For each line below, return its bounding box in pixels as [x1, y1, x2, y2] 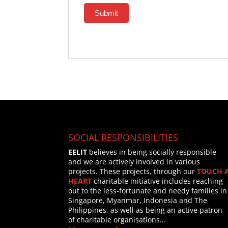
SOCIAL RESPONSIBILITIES [68, 131, 179, 144]
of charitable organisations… [68, 214, 166, 224]
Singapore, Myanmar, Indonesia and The [68, 195, 208, 205]
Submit [95, 9, 119, 18]
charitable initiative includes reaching [92, 176, 223, 186]
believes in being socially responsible [87, 147, 217, 157]
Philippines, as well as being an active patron [68, 205, 223, 215]
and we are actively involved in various [68, 156, 201, 166]
